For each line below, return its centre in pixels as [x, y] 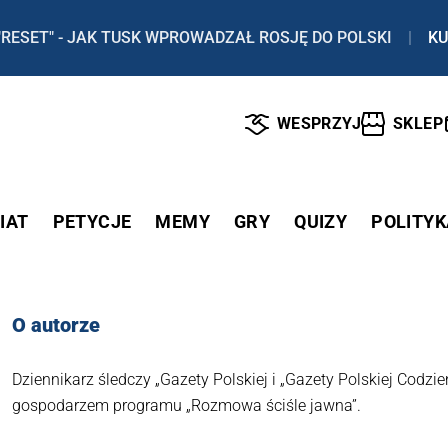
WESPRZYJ [318, 124]
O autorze [56, 324]
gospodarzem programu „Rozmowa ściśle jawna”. [186, 405]
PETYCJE [92, 221]
